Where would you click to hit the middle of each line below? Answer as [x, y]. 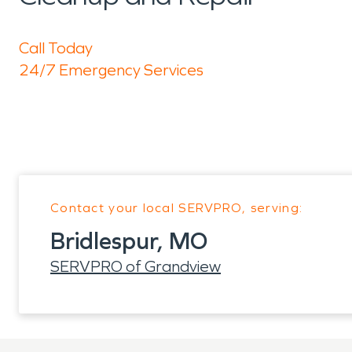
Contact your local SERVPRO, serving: [177, 208]
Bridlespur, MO [129, 241]
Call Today [56, 48]
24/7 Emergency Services [111, 70]
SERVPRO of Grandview [136, 266]
